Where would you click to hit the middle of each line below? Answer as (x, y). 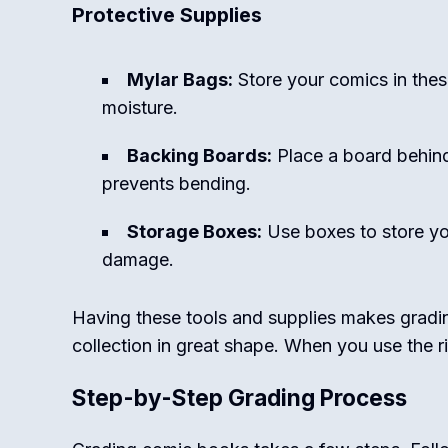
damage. (138, 259)
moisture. (140, 107)
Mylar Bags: (180, 79)
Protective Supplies (167, 15)
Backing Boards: (199, 155)
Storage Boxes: (194, 231)
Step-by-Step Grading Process (239, 397)
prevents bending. (176, 183)
